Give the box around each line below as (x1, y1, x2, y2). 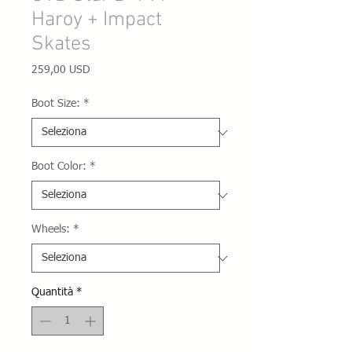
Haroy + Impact (31, 8, 162, 32)
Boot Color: (31, 161, 86, 172)
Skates (31, 32, 91, 57)
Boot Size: (31, 98, 80, 109)
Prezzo (90, 64, 121, 75)
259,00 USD (31, 64, 90, 75)
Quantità (31, 287, 73, 298)
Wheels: (31, 224, 70, 235)
